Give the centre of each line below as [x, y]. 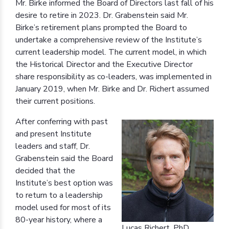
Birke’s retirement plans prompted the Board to [101, 27]
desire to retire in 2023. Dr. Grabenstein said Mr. [102, 15]
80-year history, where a [59, 220]
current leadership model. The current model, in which [111, 52]
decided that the [45, 170]
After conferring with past [62, 121]
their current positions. [55, 101]
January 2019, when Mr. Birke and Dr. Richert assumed [112, 89]
